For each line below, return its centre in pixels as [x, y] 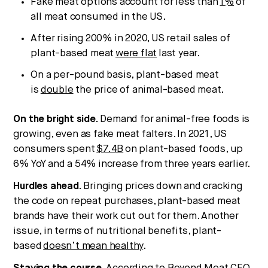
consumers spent [55, 149]
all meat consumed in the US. [98, 17]
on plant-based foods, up [183, 149]
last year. [179, 53]
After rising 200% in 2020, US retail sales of [130, 38]
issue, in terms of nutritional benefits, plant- [118, 231]
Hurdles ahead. [48, 186]
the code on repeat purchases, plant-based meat [127, 201]
